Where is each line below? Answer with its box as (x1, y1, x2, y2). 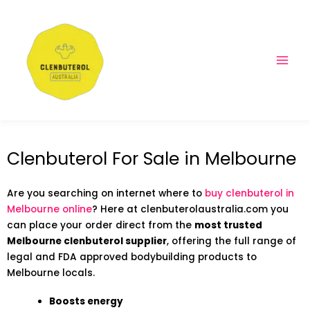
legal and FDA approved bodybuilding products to (7, 250, 257, 264)
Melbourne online (7, 202, 92, 216)
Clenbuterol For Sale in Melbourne (7, 146, 296, 171)
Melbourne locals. (7, 266, 95, 280)
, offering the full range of (167, 234, 296, 248)
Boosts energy (49, 294, 124, 308)
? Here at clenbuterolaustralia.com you (92, 202, 289, 216)
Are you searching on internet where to (7, 186, 205, 200)
